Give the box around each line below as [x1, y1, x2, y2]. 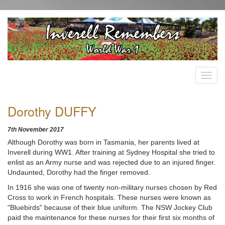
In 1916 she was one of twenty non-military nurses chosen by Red [8, 183, 217, 191]
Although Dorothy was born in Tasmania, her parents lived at [8, 138, 199, 146]
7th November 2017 [8, 126, 64, 133]
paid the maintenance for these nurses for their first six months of [8, 213, 214, 221]
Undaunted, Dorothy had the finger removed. [8, 168, 150, 176]
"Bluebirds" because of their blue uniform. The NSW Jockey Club [8, 203, 212, 211]
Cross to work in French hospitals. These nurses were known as [8, 193, 211, 201]
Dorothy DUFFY [8, 101, 96, 120]
